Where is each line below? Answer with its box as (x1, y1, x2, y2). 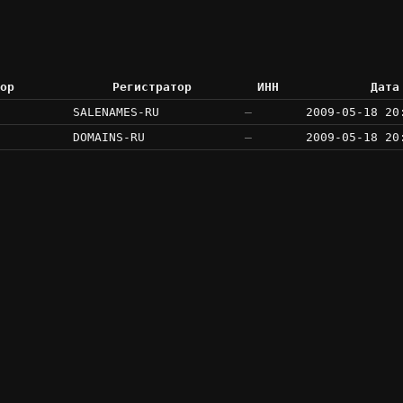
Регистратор (112, 80, 192, 94)
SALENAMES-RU (73, 105, 159, 120)
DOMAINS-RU (73, 130, 145, 145)
